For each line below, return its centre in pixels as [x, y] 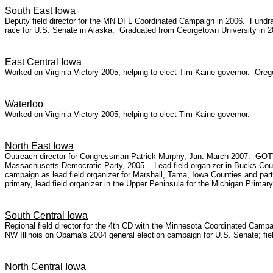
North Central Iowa [45, 267]
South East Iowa [40, 11]
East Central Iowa [43, 62]
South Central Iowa [46, 215]
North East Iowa [39, 146]
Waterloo [24, 104]
